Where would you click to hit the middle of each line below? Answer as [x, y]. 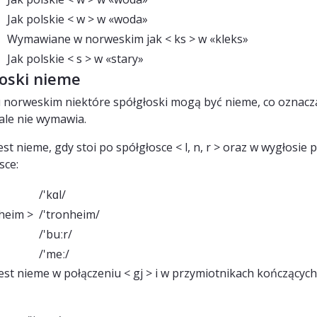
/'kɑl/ [54, 194]
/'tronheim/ [71, 214]
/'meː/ [56, 254]
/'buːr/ [57, 234]
